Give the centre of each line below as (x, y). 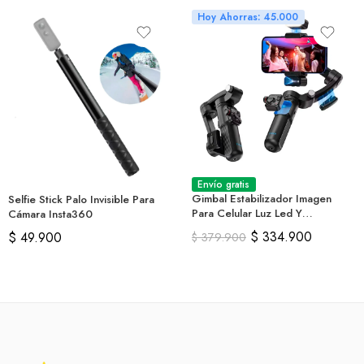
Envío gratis (224, 184)
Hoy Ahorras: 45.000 (248, 17)
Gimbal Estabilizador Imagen (262, 198)
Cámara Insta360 (50, 214)
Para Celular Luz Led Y (247, 213)
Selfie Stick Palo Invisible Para (81, 200)
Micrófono (217, 227)
